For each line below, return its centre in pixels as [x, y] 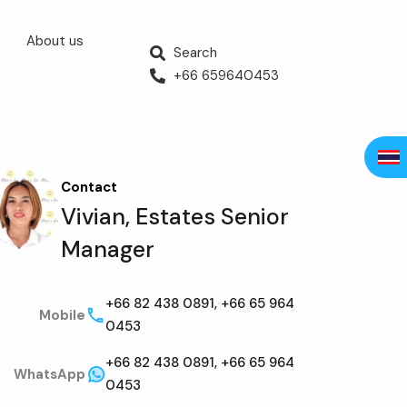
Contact [89, 187]
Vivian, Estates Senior [174, 216]
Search [196, 53]
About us [55, 41]
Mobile [63, 315]
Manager [107, 249]
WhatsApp [50, 374]
